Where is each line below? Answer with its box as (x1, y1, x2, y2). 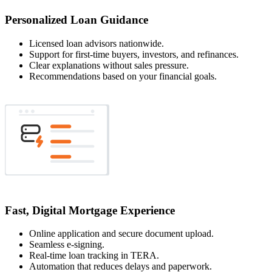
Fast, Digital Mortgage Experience (5, 203, 175, 217)
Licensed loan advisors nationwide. (29, 38, 164, 49)
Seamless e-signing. (29, 239, 104, 250)
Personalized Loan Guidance (5, 13, 148, 27)
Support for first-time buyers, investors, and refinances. (29, 49, 239, 59)
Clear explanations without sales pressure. (29, 59, 189, 70)
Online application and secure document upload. (29, 228, 214, 239)
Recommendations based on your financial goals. (29, 70, 217, 81)
